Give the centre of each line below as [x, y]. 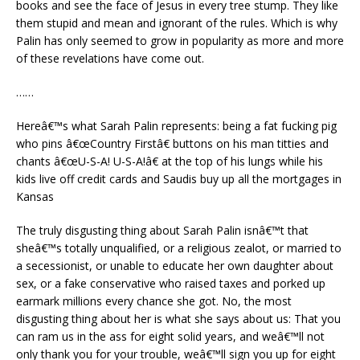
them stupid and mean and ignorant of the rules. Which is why [177, 23]
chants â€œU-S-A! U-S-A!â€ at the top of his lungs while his [170, 161]
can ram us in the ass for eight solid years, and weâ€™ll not [170, 336]
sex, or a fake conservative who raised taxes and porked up [171, 283]
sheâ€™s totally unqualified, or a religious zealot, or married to [179, 248]
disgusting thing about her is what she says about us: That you [178, 319]
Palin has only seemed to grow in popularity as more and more [180, 41]
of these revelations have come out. [110, 58]
